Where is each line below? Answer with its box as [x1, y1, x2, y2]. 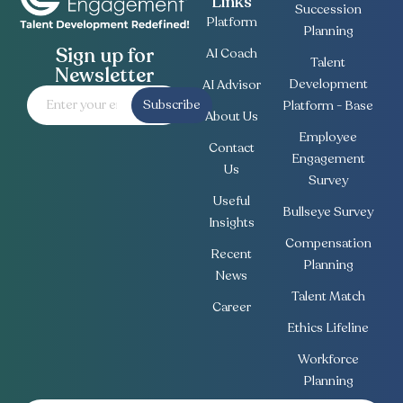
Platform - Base [282, 96, 374, 114]
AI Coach [205, 44, 257, 62]
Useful [212, 192, 250, 210]
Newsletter [55, 61, 156, 89]
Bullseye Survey [282, 202, 374, 220]
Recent [210, 245, 253, 263]
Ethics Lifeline [287, 318, 370, 336]
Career [211, 298, 251, 316]
